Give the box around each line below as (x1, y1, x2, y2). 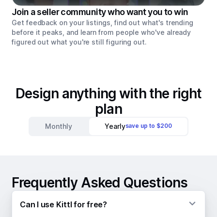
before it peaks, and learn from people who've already (12, 28, 191, 37)
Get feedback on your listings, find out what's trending (12, 18, 194, 27)
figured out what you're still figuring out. (12, 38, 147, 46)
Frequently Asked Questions (12, 174, 188, 191)
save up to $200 (125, 122, 172, 130)
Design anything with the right (15, 85, 202, 102)
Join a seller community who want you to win (12, 7, 188, 17)
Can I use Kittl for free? (20, 200, 107, 210)
